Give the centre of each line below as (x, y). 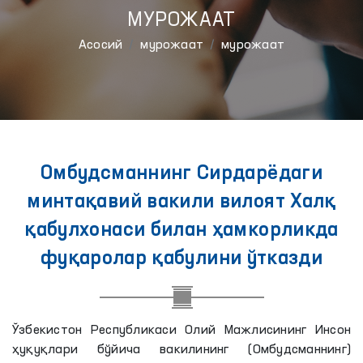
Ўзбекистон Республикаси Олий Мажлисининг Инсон (181, 331)
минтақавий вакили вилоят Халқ (181, 203)
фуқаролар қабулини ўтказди (181, 259)
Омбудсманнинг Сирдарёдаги (181, 174)
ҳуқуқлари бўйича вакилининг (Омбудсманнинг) (181, 350)
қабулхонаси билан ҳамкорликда (181, 231)
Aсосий (100, 45)
